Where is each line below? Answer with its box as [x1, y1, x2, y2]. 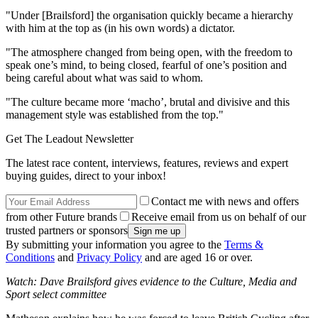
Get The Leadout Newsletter [6, 133, 133, 146]
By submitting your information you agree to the [6, 238, 224, 251]
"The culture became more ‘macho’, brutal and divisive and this [6, 96, 290, 109]
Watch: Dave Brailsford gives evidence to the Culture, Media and [6, 275, 297, 288]
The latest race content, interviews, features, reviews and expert [6, 157, 288, 170]
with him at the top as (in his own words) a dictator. [6, 22, 235, 35]
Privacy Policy [77, 251, 142, 264]
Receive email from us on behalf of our [131, 211, 306, 224]
